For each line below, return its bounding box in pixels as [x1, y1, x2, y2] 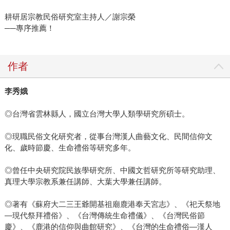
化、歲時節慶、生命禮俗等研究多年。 [4, 143, 136, 152]
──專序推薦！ [4, 24, 54, 33]
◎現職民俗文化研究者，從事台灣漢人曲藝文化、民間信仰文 [4, 132, 213, 141]
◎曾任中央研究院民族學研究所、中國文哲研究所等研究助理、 [4, 166, 220, 175]
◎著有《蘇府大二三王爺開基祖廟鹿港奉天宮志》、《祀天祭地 [4, 200, 220, 209]
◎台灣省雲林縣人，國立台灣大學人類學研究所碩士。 [4, 109, 189, 119]
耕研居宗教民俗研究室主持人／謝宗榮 [4, 12, 136, 22]
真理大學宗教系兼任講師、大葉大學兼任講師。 [4, 177, 166, 186]
